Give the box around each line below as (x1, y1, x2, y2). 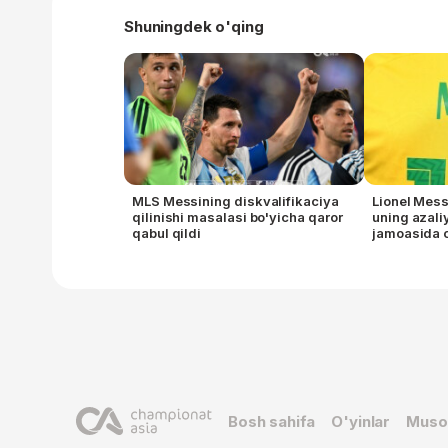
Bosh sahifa (228, 412, 316, 431)
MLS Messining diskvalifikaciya (132, 192, 339, 209)
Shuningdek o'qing (124, 16, 264, 36)
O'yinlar (331, 412, 391, 431)
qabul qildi (132, 224, 202, 241)
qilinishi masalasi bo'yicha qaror (132, 208, 343, 225)
